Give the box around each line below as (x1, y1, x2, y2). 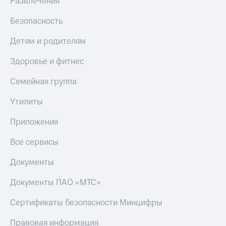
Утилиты (10, 96, 43, 108)
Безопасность (10, 15, 63, 28)
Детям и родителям (10, 35, 86, 48)
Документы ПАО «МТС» (10, 177, 101, 189)
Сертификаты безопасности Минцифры (10, 197, 162, 209)
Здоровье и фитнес (10, 55, 84, 68)
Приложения (10, 116, 58, 129)
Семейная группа (10, 76, 77, 88)
